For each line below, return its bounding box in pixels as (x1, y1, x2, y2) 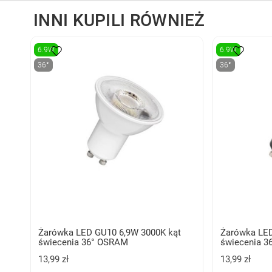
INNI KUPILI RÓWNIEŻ (33, 10, 205, 30)
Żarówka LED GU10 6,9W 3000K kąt (38, 226, 181, 238)
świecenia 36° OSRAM (38, 236, 128, 248)
